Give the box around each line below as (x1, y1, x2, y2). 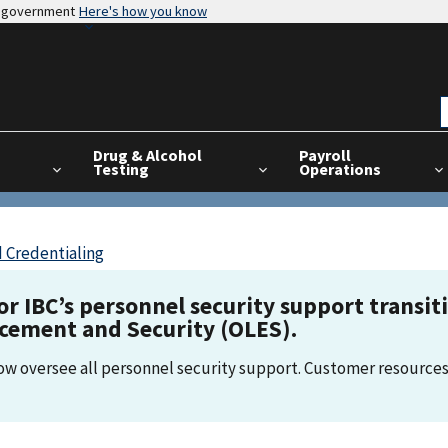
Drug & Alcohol (92, 145, 202, 165)
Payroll (298, 145, 351, 165)
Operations (298, 159, 381, 179)
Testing (92, 159, 149, 179)
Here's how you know (79, 2, 207, 20)
